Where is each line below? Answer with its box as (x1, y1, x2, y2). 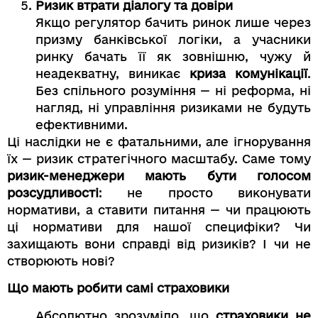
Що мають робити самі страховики (7, 281, 229, 295)
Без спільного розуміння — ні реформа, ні (35, 83, 311, 97)
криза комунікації (190, 66, 307, 80)
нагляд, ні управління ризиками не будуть (35, 100, 311, 114)
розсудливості (7, 185, 99, 199)
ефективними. (35, 117, 128, 131)
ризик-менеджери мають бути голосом (7, 168, 311, 182)
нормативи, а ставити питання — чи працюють (7, 202, 311, 216)
